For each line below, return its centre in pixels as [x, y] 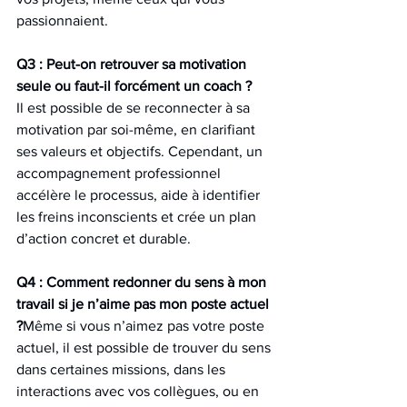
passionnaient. [62, 20]
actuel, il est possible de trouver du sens [145, 347]
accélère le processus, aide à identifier [140, 195]
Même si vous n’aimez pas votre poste [145, 326]
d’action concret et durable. [104, 238]
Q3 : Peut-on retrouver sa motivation [133, 64]
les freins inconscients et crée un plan [138, 217]
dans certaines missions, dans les [123, 369]
